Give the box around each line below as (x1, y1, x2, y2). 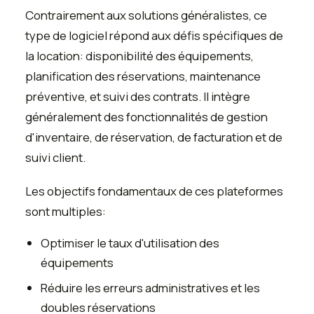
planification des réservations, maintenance (25, 68, 261, 85)
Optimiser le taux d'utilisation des (41, 234, 220, 251)
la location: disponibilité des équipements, (25, 48, 254, 64)
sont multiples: (25, 203, 106, 219)
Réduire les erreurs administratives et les (41, 279, 261, 296)
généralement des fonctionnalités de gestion (25, 109, 268, 125)
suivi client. (25, 149, 86, 166)
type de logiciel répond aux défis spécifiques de (25, 27, 283, 44)
